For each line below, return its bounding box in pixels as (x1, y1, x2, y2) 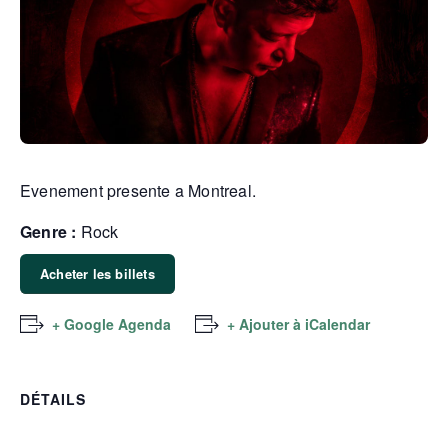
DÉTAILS (20, 388, 86, 409)
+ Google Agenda (52, 313, 171, 334)
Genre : (20, 219, 77, 243)
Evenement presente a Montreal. (20, 178, 256, 202)
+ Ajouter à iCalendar (227, 313, 370, 334)
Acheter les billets (40, 263, 155, 283)
